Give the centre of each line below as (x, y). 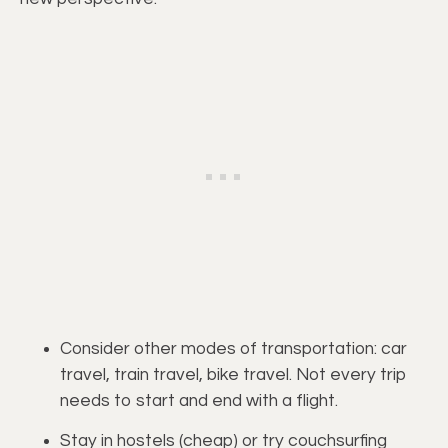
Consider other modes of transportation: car (233, 348)
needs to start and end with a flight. (199, 400)
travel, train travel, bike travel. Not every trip (233, 374)
